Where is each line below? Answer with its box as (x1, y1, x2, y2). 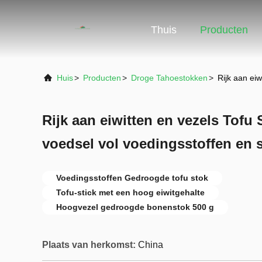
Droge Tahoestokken (131, 73, 208, 82)
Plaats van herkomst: (42, 240, 136, 250)
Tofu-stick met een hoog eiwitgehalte (56, 188, 205, 197)
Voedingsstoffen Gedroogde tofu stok (56, 173, 208, 182)
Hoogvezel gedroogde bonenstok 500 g (56, 202, 214, 212)
